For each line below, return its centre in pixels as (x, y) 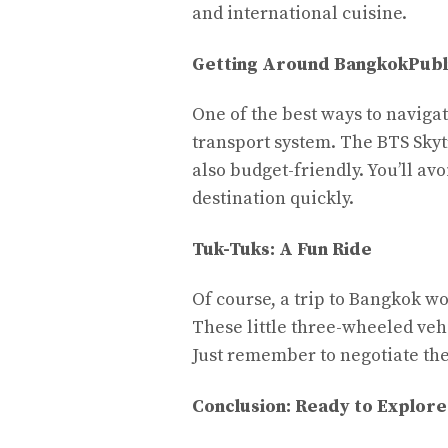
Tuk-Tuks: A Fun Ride (282, 249)
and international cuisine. (299, 13)
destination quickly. (273, 198)
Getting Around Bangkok (300, 64)
